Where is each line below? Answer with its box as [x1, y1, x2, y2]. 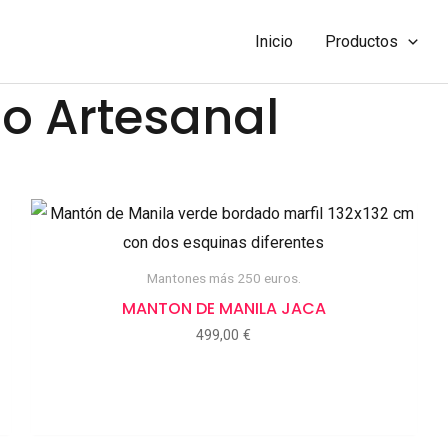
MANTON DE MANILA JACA [121, 296, 326, 320]
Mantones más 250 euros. [146, 270, 301, 287]
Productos [325, 31, 399, 51]
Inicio [255, 31, 294, 51]
